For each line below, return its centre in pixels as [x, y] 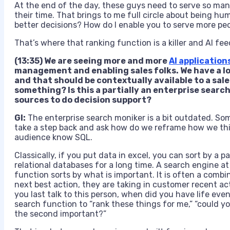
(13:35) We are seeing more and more [92, 61]
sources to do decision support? [83, 100]
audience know [45, 138]
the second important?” [60, 214]
